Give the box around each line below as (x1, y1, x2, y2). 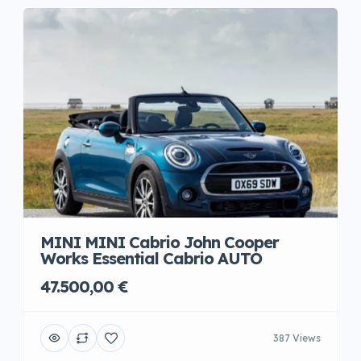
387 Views (273, 331, 321, 344)
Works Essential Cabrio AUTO (40, 248, 262, 268)
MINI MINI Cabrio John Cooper (40, 232, 279, 252)
